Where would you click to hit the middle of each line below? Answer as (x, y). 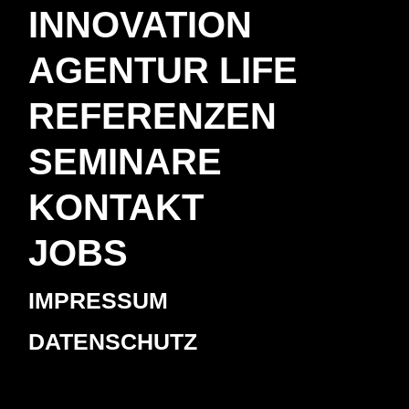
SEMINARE (126, 162)
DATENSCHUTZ (113, 342)
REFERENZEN (153, 116)
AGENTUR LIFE (163, 71)
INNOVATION (141, 25)
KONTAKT (116, 208)
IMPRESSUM (99, 301)
